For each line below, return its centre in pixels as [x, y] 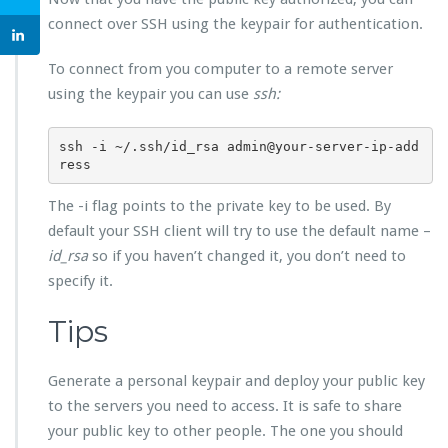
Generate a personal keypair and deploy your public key [236, 381]
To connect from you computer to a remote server [220, 69]
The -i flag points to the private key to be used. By [219, 206]
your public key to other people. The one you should [225, 431]
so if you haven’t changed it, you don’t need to [247, 256]
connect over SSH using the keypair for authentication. [235, 24]
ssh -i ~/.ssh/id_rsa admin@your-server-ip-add [238, 146]
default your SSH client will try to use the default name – [239, 231]
